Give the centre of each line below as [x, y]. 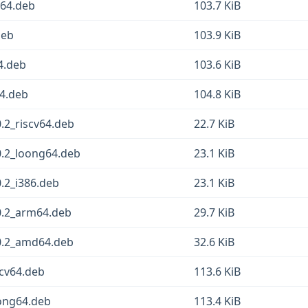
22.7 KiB [214, 124]
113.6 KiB [217, 272]
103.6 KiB [217, 65]
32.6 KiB [214, 242]
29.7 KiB [214, 212]
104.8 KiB [217, 94]
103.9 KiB [217, 35]
